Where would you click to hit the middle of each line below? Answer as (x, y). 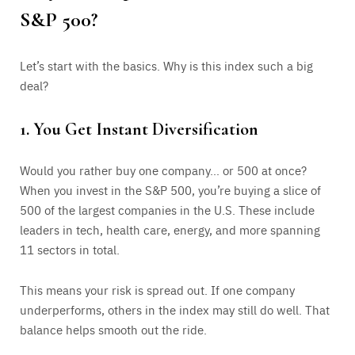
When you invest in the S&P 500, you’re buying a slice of (170, 189)
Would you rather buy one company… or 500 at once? (163, 170)
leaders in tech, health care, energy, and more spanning (170, 229)
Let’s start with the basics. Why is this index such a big (166, 66)
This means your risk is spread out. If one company (157, 289)
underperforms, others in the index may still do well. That (175, 309)
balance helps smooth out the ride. (113, 329)
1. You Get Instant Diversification (139, 129)
